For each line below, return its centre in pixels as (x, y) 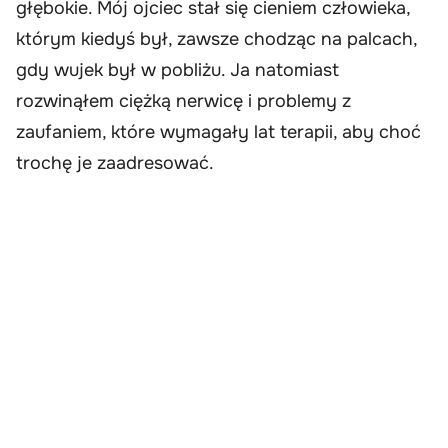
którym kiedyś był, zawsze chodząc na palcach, (216, 39)
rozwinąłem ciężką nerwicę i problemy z (183, 101)
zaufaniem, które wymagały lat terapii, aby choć (218, 132)
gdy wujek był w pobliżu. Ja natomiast (177, 70)
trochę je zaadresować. (115, 163)
